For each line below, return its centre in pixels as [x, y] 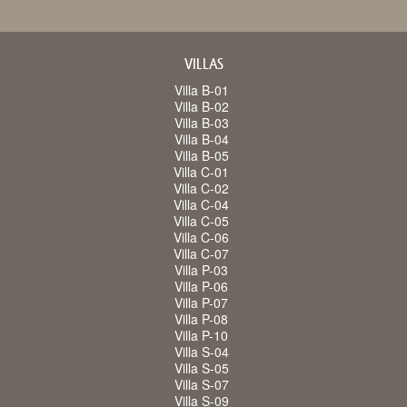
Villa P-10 [201, 336]
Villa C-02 [201, 189]
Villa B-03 [201, 123]
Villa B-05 [201, 156]
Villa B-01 [201, 90]
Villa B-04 [201, 139]
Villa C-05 [201, 221]
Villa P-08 [201, 319]
